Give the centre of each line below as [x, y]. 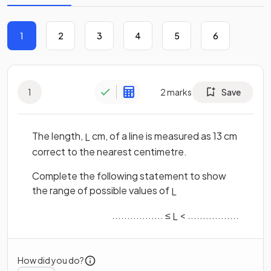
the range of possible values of [102, 190]
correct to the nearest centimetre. [109, 151]
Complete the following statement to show [129, 175]
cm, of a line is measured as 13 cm [164, 136]
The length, [58, 136]
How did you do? [51, 260]
